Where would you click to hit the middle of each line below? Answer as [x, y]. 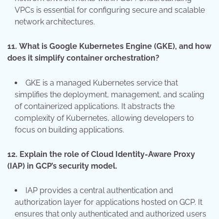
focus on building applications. [69, 130]
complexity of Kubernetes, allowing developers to [104, 118]
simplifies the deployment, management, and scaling [109, 94]
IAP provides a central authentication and [99, 191]
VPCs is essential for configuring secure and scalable [110, 10]
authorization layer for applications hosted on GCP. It [109, 202]
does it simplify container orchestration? [83, 58]
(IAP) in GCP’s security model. [62, 166]
